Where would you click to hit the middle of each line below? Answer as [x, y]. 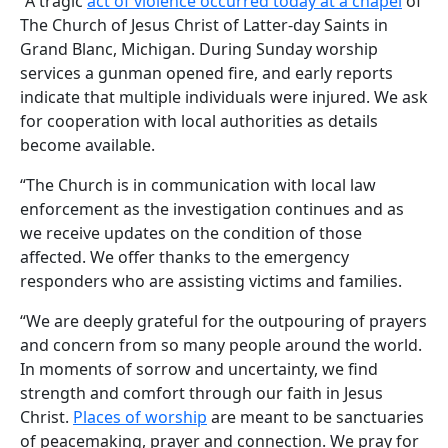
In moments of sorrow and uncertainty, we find [199, 368]
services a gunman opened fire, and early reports [206, 72]
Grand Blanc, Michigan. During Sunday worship [199, 48]
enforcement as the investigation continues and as [212, 208]
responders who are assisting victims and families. [211, 280]
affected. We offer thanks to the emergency [184, 256]
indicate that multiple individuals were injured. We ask [224, 96]
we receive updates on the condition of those [191, 232]
